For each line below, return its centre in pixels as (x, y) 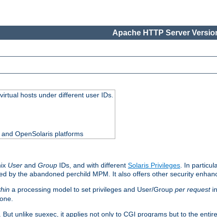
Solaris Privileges (154, 165)
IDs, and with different (93, 165)
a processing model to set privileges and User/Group (92, 190)
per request (193, 190)
